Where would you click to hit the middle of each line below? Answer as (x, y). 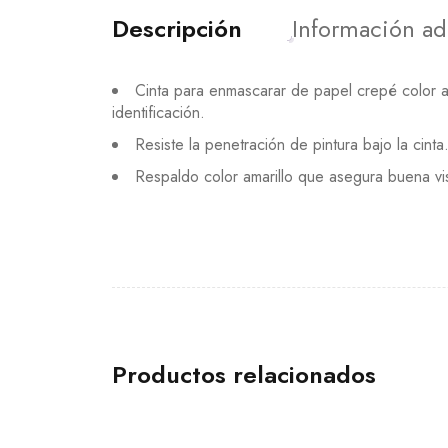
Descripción (177, 29)
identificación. (158, 113)
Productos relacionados (244, 375)
